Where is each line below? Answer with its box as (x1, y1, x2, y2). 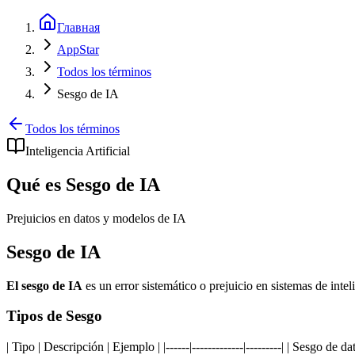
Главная (57, 21, 100, 34)
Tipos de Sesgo (6, 307, 102, 325)
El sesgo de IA (6, 278, 82, 292)
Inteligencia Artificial (25, 144, 130, 158)
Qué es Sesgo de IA (6, 174, 160, 195)
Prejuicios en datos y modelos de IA (6, 211, 186, 225)
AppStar (57, 43, 99, 56)
